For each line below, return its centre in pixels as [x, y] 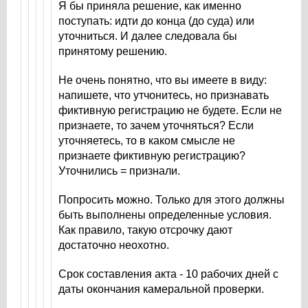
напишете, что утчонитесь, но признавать [164, 95]
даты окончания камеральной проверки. [165, 289]
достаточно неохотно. [115, 245]
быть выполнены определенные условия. [165, 215]
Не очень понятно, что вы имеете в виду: [163, 80]
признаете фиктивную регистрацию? [152, 156]
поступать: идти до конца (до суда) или [156, 21]
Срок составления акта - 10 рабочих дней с [168, 274]
